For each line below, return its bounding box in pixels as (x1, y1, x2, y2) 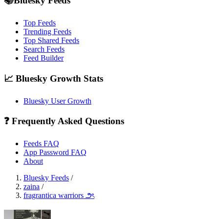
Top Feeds (23, 19, 56, 27)
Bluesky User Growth (23, 96, 91, 105)
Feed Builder (23, 54, 64, 63)
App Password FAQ (23, 148, 87, 156)
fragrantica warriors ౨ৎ (23, 191, 94, 199)
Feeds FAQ (23, 139, 59, 148)
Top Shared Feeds (23, 36, 79, 45)
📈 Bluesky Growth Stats (4, 73, 103, 84)
